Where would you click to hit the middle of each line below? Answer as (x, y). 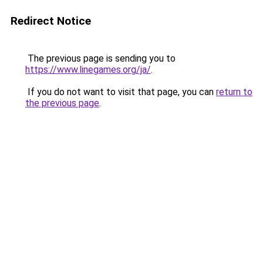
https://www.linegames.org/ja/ (88, 70)
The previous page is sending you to (100, 58)
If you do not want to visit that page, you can (121, 92)
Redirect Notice (51, 21)
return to (234, 92)
